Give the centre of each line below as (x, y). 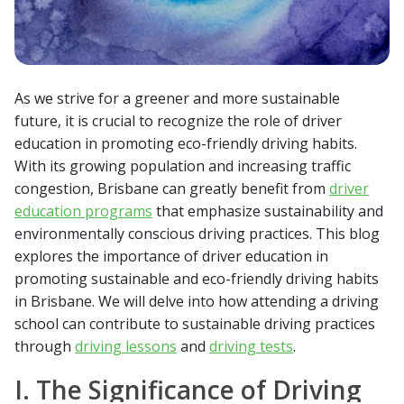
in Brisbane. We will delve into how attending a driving (197, 302)
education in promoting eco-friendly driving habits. (186, 144)
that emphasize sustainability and (268, 211)
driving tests (251, 347)
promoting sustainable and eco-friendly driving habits (197, 279)
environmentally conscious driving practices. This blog (197, 234)
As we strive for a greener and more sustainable (177, 99)
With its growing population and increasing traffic (183, 166)
